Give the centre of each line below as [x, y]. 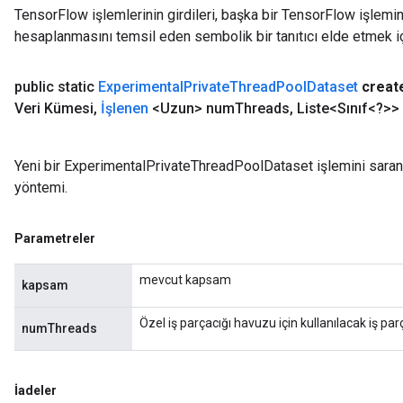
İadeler [36, 390]
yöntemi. [41, 187]
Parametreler [55, 238]
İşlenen [125, 108]
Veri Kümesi [54, 108]
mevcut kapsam [185, 279]
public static [56, 86]
